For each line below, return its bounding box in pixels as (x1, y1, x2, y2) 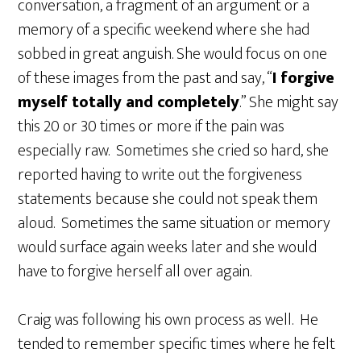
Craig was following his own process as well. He (18, 305, 319, 334)
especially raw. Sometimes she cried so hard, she (18, 136, 330, 164)
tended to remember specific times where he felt (18, 330, 336, 358)
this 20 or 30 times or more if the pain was (18, 112, 285, 140)
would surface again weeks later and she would (18, 233, 317, 261)
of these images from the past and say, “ (18, 64, 273, 92)
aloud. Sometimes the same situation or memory (18, 209, 331, 237)
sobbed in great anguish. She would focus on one (18, 39, 328, 68)
